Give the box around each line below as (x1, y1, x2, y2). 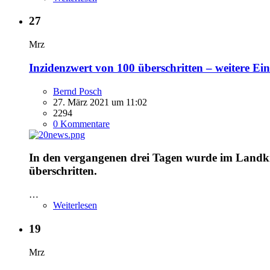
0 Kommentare (53, 118, 110, 129)
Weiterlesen (53, 200, 97, 211)
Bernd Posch (53, 86, 102, 96)
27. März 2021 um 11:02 (53, 96, 147, 107)
